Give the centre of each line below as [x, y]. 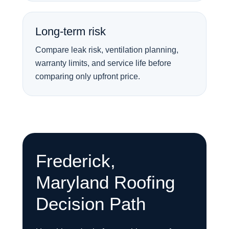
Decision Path [91, 204]
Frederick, [76, 161]
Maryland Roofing [105, 182]
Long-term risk [71, 31]
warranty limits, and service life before [103, 63]
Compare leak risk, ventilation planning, [107, 50]
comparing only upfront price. [88, 76]
